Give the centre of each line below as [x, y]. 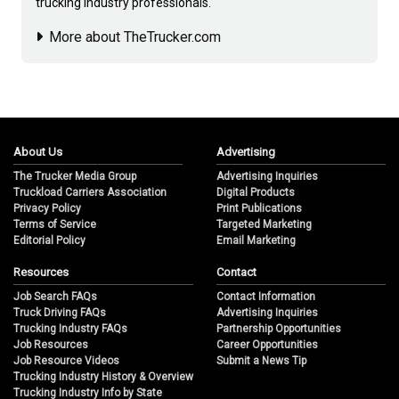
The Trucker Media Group [75, 177]
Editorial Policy [49, 241]
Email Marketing [256, 241]
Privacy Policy [47, 209]
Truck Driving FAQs [60, 313]
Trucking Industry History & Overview [103, 377]
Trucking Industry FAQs [70, 329]
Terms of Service [55, 225]
